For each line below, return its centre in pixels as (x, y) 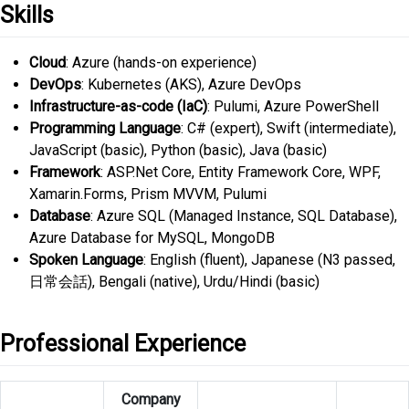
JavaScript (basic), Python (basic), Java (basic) (178, 150)
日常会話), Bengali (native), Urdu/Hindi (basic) (174, 282)
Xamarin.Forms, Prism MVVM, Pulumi (148, 194)
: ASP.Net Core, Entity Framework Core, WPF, (241, 172)
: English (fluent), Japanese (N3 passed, (269, 260)
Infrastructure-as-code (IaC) (118, 106)
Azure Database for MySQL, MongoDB (152, 238)
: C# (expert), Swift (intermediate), (288, 128)
